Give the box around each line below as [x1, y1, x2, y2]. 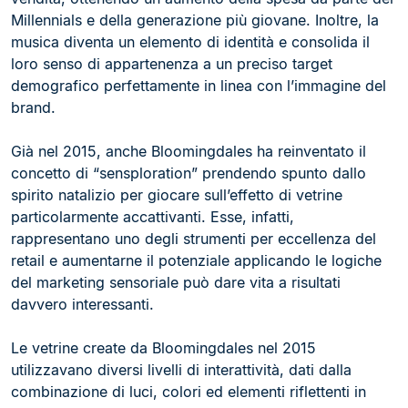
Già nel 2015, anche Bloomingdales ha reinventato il [11, 142, 366, 160]
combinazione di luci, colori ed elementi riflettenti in [11, 382, 366, 401]
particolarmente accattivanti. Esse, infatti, [11, 208, 294, 226]
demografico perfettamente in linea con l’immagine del [11, 76, 386, 95]
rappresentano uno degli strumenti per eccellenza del [11, 229, 376, 248]
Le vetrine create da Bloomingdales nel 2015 [11, 339, 316, 357]
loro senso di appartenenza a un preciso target [11, 55, 332, 73]
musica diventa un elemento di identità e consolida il [11, 33, 370, 51]
